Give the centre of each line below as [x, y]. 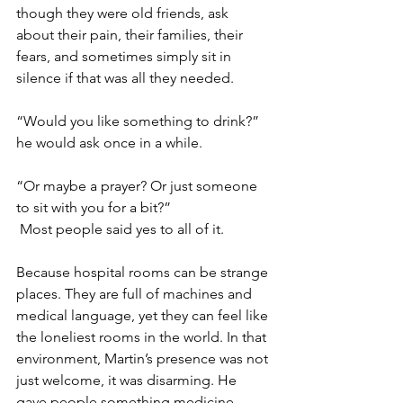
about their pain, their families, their [131, 35]
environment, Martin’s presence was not [144, 358]
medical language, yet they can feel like [144, 315]
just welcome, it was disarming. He [128, 380]
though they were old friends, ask [124, 13]
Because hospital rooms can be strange [144, 272]
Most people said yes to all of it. [124, 229]
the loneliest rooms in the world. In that [143, 337]
